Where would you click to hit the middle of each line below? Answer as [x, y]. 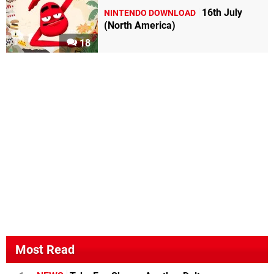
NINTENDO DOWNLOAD [150, 13]
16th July [222, 13]
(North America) [140, 26]
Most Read [45, 250]
